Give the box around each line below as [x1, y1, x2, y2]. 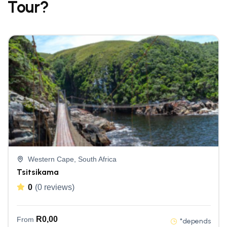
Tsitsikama [16, 167, 59, 177]
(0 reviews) [35, 183, 74, 192]
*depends [179, 217, 211, 226]
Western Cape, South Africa [28, 155, 117, 164]
